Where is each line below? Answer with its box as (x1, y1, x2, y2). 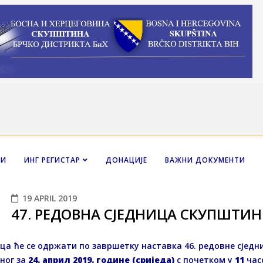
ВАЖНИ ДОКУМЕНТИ (165, 154, 245, 165)
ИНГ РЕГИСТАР (24, 154, 80, 165)
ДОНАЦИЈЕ (106, 154, 147, 165)
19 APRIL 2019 (22, 192, 77, 204)
